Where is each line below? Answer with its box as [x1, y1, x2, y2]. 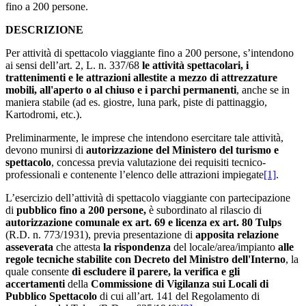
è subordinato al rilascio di [146, 204, 262, 216]
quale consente [5, 265, 72, 277]
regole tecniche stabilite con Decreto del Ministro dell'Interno [5, 253, 286, 265]
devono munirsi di [5, 143, 86, 156]
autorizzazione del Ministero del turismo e [86, 143, 279, 156]
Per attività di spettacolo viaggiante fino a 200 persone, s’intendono [5, 46, 294, 59]
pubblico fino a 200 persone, [16, 204, 146, 216]
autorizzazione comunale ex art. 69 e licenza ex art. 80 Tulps [5, 216, 281, 228]
